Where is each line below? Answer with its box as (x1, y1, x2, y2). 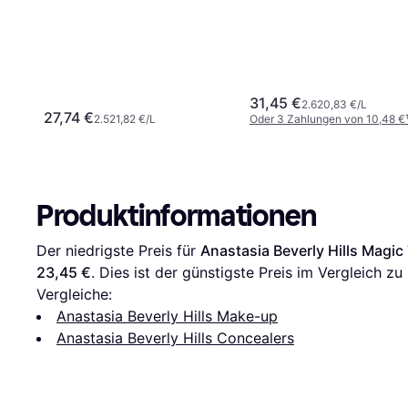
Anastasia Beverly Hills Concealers (56, 329, 294, 348)
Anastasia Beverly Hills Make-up (56, 307, 278, 326)
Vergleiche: (36, 285, 112, 304)
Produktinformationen (36, 199, 317, 234)
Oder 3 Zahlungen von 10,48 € (250, 112, 405, 127)
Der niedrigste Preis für (36, 241, 200, 260)
